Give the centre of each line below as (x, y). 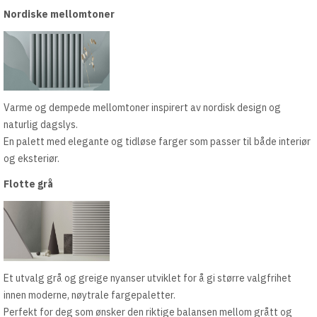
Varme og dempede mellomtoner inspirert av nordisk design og (142, 108)
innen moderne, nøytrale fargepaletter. (90, 295)
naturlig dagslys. (41, 125)
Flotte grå (28, 184)
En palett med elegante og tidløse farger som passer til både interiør (157, 142)
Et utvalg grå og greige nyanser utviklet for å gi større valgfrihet (148, 278)
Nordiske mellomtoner (59, 14)
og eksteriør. (31, 159)
